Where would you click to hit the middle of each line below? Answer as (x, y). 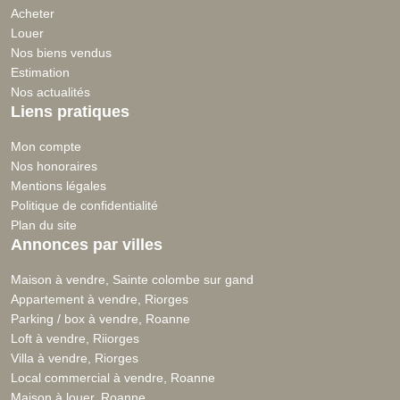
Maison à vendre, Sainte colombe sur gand (132, 280)
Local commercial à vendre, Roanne (113, 378)
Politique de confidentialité (84, 206)
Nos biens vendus (61, 53)
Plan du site (44, 225)
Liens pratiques (70, 112)
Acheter (33, 14)
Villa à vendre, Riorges (75, 358)
